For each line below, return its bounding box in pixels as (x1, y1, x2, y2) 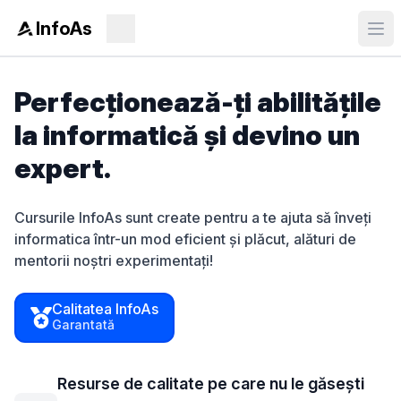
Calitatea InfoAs (52, 300, 158, 318)
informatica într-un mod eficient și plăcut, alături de (14, 230, 356, 248)
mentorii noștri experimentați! (14, 252, 213, 269)
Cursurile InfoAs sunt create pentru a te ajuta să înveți (14, 209, 371, 226)
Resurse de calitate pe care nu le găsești (57, 374, 364, 393)
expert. (14, 152, 111, 184)
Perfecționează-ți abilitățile (14, 86, 381, 118)
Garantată (52, 317, 115, 332)
